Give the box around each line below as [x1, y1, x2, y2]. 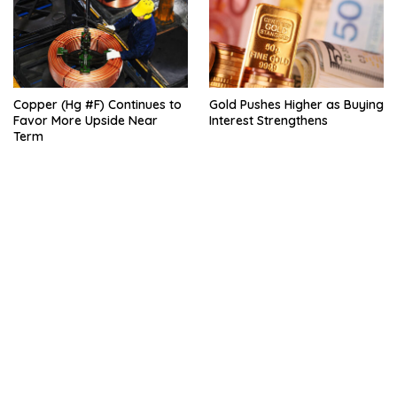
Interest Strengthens [209, 113, 328, 129]
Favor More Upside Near [13, 113, 158, 129]
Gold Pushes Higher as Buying [209, 97, 384, 113]
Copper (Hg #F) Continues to [13, 97, 182, 113]
